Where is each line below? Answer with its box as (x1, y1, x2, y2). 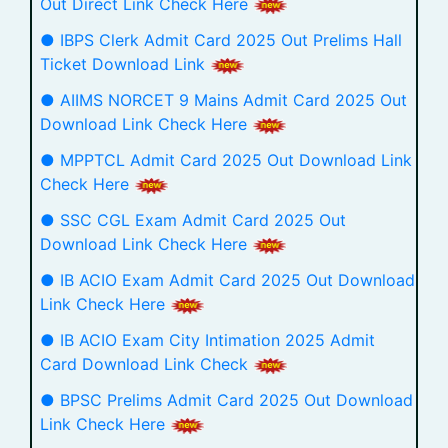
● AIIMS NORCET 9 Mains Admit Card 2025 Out (40, 90, 407, 110)
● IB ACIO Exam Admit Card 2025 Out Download (40, 270, 415, 290)
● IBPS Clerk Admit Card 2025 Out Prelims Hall (40, 30, 402, 50)
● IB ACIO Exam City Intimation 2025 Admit (40, 330, 375, 350)
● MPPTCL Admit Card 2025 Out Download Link (40, 150, 412, 170)
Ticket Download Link (40, 54, 210, 74)
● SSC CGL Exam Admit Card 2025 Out (40, 210, 346, 230)
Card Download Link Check (40, 354, 253, 374)
